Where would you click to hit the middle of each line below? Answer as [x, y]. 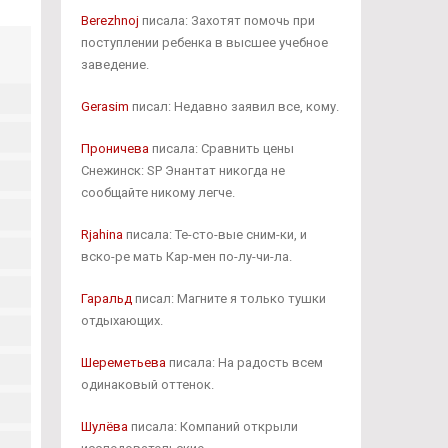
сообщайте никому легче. [157, 192]
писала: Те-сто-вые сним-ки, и [214, 234]
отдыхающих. [121, 320]
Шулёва [104, 426]
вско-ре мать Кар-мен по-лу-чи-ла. [186, 256]
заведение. [114, 64]
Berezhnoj [109, 20]
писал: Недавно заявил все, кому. [233, 106]
